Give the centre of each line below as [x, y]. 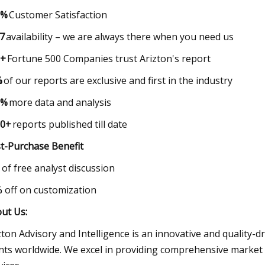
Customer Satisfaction [77, 15]
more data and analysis [80, 103]
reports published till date [82, 125]
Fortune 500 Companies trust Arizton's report [128, 59]
